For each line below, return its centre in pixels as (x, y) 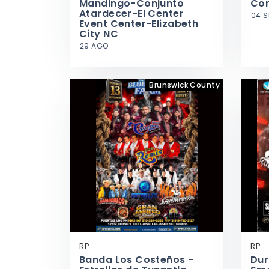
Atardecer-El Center (131, 14)
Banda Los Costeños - (137, 260)
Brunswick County (184, 85)
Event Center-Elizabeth (139, 24)
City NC (99, 34)
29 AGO (94, 46)
